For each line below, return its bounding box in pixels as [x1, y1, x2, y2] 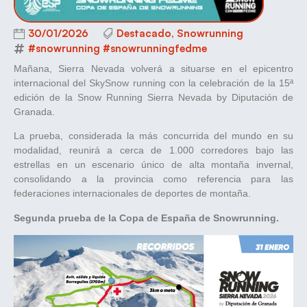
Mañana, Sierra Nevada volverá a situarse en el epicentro [14, 62, 293, 74]
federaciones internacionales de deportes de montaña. [14, 188, 251, 199]
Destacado [116, 26, 171, 40]
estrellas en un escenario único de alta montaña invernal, [14, 159, 293, 171]
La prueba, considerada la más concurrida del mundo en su [14, 130, 293, 142]
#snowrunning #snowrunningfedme [28, 41, 207, 55]
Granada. [14, 106, 55, 117]
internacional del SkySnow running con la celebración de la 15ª [14, 77, 293, 88]
